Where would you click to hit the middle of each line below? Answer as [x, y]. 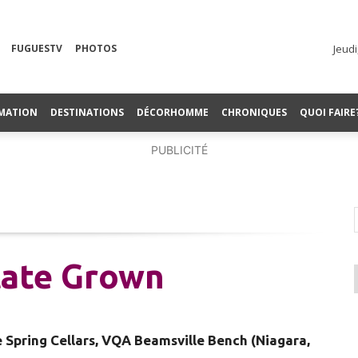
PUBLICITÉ [179, 149]
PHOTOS [96, 49]
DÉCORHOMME [173, 112]
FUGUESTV [37, 49]
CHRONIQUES [254, 112]
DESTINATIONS [87, 112]
